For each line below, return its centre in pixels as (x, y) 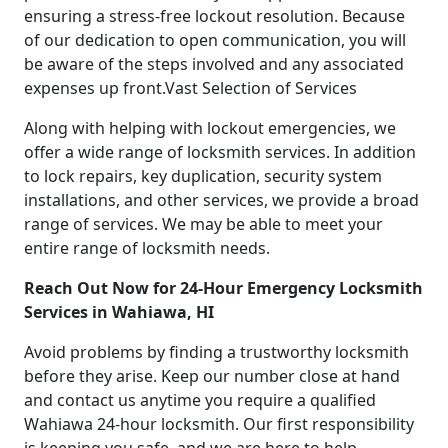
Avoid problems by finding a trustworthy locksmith (216, 351)
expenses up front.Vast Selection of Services (190, 87)
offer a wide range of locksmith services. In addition (220, 151)
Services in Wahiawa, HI (119, 311)
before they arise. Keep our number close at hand (212, 375)
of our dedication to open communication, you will (215, 39)
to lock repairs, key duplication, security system (203, 175)
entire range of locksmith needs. (147, 247)
